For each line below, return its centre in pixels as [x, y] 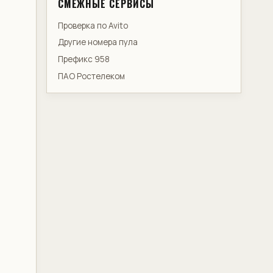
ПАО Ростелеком [91, 76]
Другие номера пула [97, 42]
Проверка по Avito [93, 25]
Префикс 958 [83, 59]
